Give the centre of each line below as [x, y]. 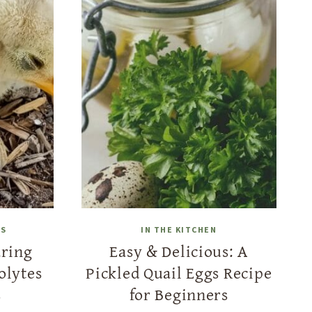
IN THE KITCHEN [179, 229]
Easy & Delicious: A [179, 251]
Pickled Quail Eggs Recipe [179, 272]
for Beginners [179, 294]
